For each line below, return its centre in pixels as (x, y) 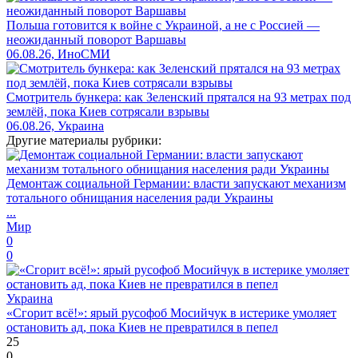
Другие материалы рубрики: (84, 140)
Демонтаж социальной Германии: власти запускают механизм (176, 183)
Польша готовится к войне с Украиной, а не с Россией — (163, 25)
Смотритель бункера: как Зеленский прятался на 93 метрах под (179, 97)
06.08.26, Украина (55, 125)
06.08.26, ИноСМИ (58, 54)
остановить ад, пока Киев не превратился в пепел (142, 327)
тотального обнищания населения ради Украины (140, 197)
